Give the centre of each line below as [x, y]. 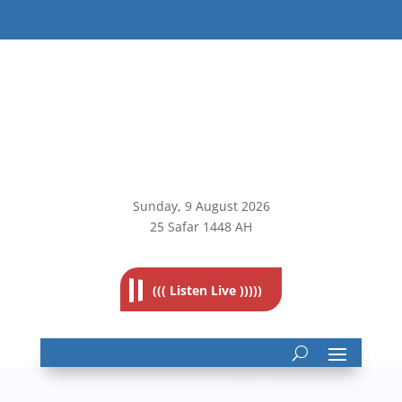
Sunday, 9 [162, 206]
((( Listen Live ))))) [208, 290]
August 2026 [231, 206]
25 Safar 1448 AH [201, 227]
